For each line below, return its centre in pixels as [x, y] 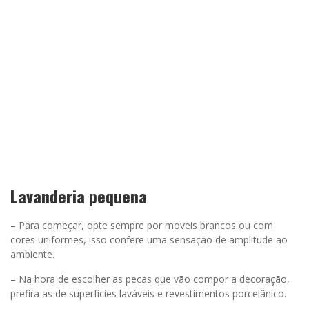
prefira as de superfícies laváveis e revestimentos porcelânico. [148, 293]
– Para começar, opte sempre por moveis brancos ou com [142, 225]
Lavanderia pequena [79, 196]
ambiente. [32, 254]
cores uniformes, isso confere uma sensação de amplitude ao [149, 239]
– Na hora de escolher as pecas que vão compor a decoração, [150, 279]
